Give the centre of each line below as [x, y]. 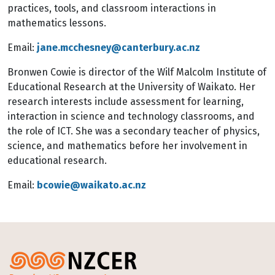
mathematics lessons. [57, 23]
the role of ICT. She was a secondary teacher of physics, [134, 131]
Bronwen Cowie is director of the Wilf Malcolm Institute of [137, 72]
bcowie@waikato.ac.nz [91, 185]
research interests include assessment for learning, [126, 102]
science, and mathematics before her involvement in [127, 146]
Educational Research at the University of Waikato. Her [131, 87]
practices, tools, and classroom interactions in [112, 8]
